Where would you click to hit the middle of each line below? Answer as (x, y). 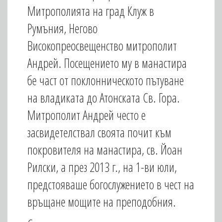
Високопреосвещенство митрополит (102, 46)
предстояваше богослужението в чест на (111, 184)
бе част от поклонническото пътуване (106, 80)
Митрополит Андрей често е (86, 115)
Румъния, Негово (62, 28)
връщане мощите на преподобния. (102, 202)
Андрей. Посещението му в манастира (107, 63)
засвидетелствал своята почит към (99, 132)
